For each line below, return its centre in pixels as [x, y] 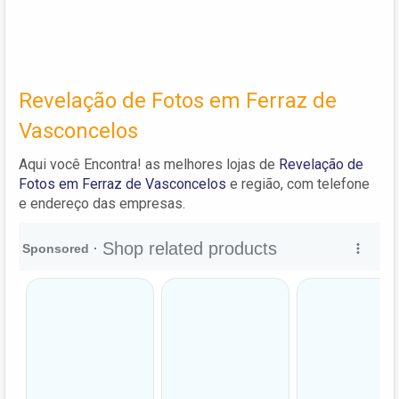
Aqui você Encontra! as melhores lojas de [149, 164]
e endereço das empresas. [102, 203]
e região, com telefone [298, 183]
